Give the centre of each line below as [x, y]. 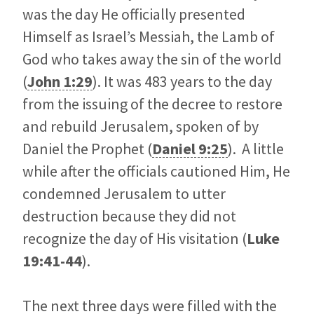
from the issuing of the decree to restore [152, 104]
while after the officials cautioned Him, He [156, 171]
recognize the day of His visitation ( [135, 239]
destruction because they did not [129, 216]
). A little [256, 149]
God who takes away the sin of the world [152, 59]
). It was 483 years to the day [182, 82]
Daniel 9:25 [190, 149]
